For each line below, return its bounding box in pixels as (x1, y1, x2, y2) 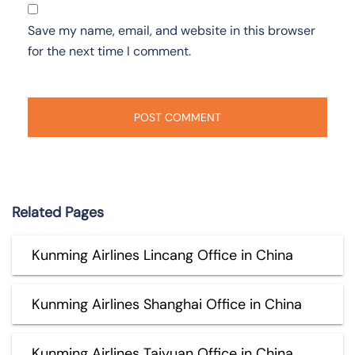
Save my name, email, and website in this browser (28, 21, 315, 39)
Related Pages (12, 202, 104, 222)
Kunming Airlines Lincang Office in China (32, 245, 293, 265)
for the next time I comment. (28, 42, 191, 59)
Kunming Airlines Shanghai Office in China (32, 294, 302, 314)
